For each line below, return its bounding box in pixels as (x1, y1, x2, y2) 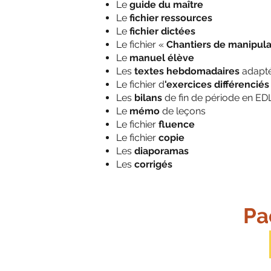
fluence (158, 119, 195, 131)
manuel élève (129, 52, 194, 64)
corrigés (134, 158, 172, 171)
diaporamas (134, 145, 189, 157)
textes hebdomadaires (134, 65, 240, 77)
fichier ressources (129, 12, 212, 24)
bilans (134, 92, 165, 104)
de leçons (160, 105, 206, 117)
